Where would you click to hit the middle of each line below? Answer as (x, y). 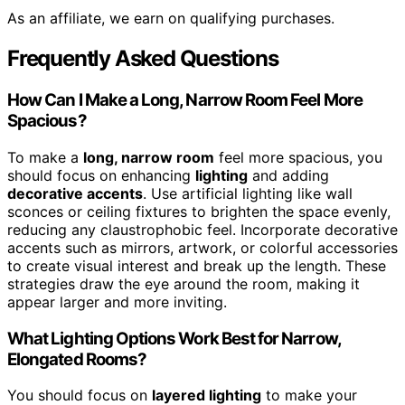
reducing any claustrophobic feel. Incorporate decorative (202, 229)
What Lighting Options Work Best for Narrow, (174, 338)
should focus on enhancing (101, 175)
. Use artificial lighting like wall (248, 193)
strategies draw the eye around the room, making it (184, 283)
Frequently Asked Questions (143, 59)
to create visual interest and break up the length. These (197, 265)
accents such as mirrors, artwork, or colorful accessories (202, 247)
